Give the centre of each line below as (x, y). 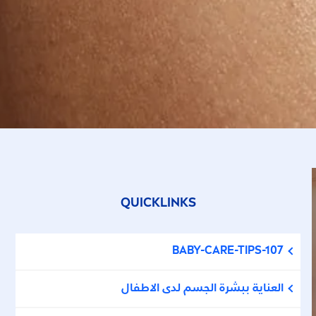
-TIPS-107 (259, 251)
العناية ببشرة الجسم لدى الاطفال (202, 288)
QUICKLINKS (158, 203)
